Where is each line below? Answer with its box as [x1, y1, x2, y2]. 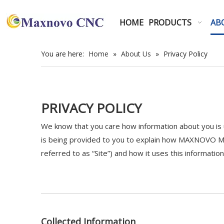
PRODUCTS [148, 17, 191, 28]
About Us [121, 49, 151, 58]
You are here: [41, 49, 84, 58]
